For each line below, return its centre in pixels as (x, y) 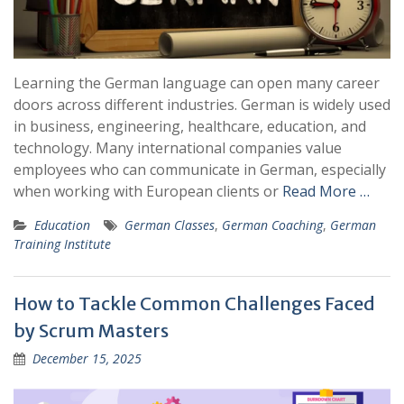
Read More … (326, 191)
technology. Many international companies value (178, 148)
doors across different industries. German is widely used (202, 105)
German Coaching (272, 225)
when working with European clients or (148, 191)
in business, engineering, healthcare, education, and (190, 126)
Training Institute (62, 244)
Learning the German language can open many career (197, 83)
